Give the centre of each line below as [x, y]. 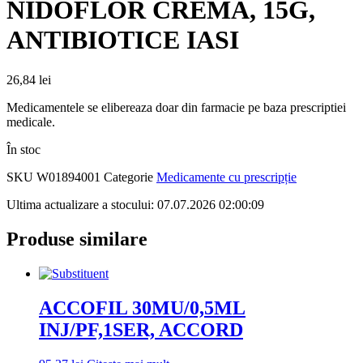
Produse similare [77, 239]
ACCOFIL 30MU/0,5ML [142, 307]
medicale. [31, 122]
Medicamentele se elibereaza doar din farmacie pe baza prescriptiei [176, 107]
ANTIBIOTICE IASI [123, 40]
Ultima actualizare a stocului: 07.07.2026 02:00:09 [135, 204]
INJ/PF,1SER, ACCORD [141, 329]
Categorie [128, 177]
